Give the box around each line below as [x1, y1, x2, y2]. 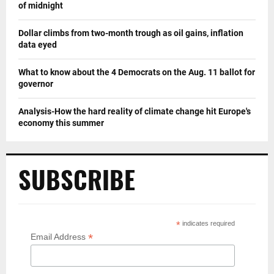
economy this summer [18, 118, 104, 128]
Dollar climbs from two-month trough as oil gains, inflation [18, 28, 243, 39]
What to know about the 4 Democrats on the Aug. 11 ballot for [18, 67, 255, 78]
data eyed [18, 40, 57, 50]
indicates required [180, 220, 235, 228]
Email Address [31, 232, 88, 242]
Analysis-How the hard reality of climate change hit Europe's [18, 106, 251, 117]
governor [18, 79, 53, 89]
